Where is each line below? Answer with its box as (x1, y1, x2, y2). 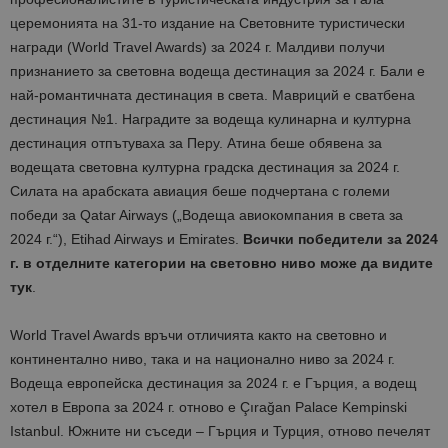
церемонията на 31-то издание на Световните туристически (10, 15, 405, 32)
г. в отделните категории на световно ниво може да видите (10, 255, 433, 272)
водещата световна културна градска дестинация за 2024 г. (10, 159, 400, 176)
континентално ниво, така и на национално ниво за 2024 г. (10, 351, 395, 368)
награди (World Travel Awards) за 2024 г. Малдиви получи (10, 39, 385, 56)
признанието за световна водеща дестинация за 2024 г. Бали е (10, 63, 425, 80)
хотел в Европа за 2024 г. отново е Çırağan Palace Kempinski (10, 399, 407, 416)
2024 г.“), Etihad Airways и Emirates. (10, 231, 243, 248)
